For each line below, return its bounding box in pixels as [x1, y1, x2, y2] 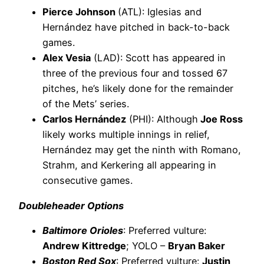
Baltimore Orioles [42, 224, 123, 236]
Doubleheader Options [19, 199, 124, 212]
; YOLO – [126, 239, 168, 252]
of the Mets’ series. [42, 98, 132, 110]
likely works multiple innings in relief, [42, 128, 210, 141]
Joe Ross [198, 113, 243, 126]
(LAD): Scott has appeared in [91, 52, 226, 64]
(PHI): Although [126, 113, 198, 126]
